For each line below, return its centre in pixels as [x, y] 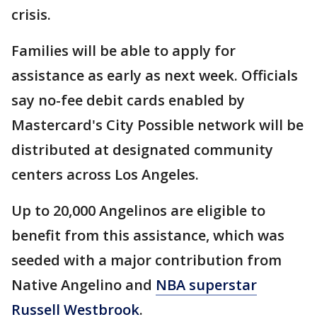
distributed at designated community [142, 150]
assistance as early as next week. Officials [155, 76]
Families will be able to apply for [123, 51]
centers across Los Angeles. [105, 175]
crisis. [31, 15]
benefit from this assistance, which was [148, 236]
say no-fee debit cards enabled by [128, 100]
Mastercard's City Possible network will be [157, 125]
